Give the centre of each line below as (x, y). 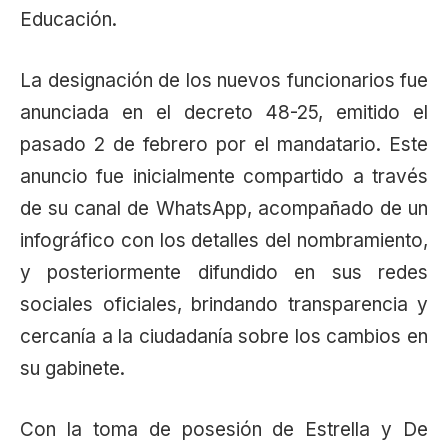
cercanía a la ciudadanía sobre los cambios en (224, 336)
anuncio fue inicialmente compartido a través (224, 176)
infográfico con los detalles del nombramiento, (224, 240)
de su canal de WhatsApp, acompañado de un (224, 208)
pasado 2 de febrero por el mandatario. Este (224, 144)
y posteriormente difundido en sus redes (224, 272)
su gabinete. (72, 368)
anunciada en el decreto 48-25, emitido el (224, 112)
